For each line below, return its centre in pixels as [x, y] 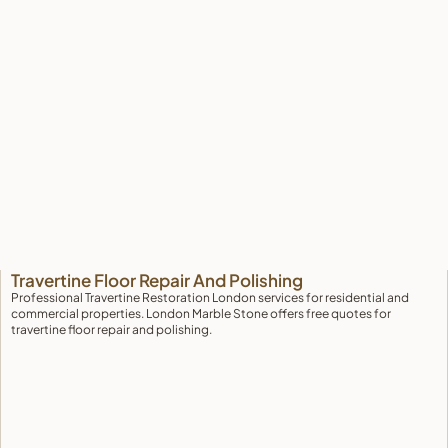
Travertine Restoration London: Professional [188, 261]
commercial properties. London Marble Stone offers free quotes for [201, 313]
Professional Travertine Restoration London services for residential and [210, 297]
